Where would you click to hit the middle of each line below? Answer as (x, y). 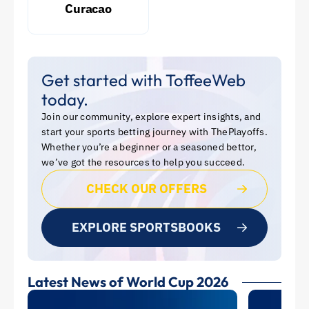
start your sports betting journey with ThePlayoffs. (154, 132)
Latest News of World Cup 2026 (128, 282)
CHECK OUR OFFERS (146, 189)
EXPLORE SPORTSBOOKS (146, 227)
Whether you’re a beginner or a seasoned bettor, (149, 147)
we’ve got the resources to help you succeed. (143, 162)
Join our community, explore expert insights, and (151, 117)
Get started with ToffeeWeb (143, 80)
